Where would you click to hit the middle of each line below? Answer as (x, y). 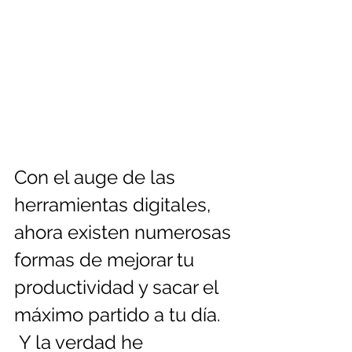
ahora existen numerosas (125, 233)
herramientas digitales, (115, 205)
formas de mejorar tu (106, 260)
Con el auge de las (97, 178)
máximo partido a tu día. (120, 315)
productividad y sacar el (119, 288)
